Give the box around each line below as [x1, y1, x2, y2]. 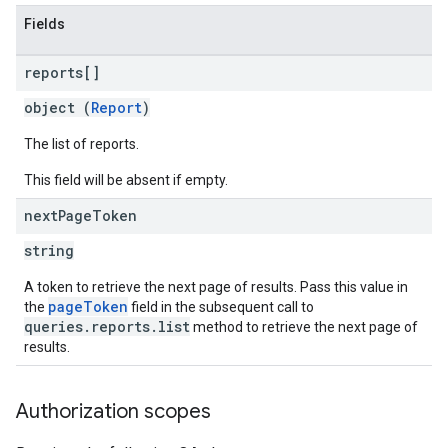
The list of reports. [24, 136, 139, 152]
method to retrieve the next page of [190, 319, 418, 335]
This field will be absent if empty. [24, 172, 228, 188]
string [24, 241, 74, 260]
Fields [24, 16, 65, 32]
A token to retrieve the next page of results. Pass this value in [24, 279, 408, 295]
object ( [24, 98, 91, 117]
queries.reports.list [24, 317, 190, 336]
